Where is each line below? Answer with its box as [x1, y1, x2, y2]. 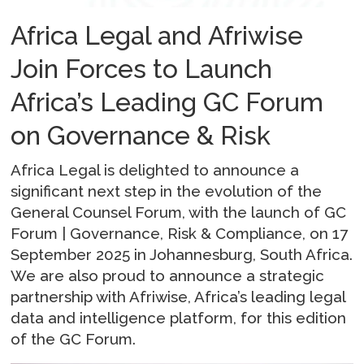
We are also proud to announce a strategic [11, 266, 325, 284]
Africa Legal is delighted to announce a [11, 160, 300, 179]
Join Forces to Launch [11, 53, 273, 84]
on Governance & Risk [11, 119, 271, 150]
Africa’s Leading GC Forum [11, 86, 324, 117]
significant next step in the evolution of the [11, 181, 323, 200]
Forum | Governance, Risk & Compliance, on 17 [11, 223, 349, 242]
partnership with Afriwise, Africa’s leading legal [11, 287, 346, 305]
